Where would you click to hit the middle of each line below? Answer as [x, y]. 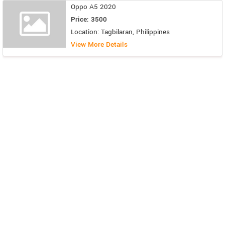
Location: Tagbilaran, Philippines [120, 32]
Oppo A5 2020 [93, 7]
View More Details [99, 45]
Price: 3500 [89, 20]
